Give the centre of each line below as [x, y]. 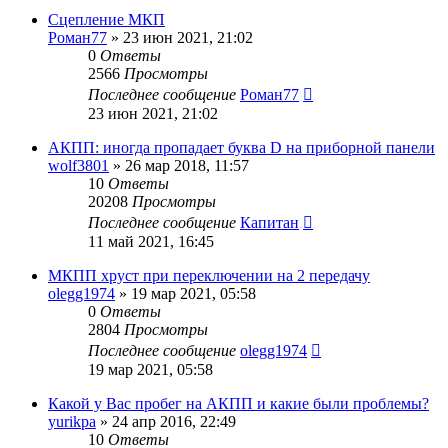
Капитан [269, 222]
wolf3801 [78, 165]
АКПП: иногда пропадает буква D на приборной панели [241, 147]
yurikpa [72, 421]
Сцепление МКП [106, 19]
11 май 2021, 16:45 [151, 241]
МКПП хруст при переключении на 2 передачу [209, 275]
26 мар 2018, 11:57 [187, 165]
